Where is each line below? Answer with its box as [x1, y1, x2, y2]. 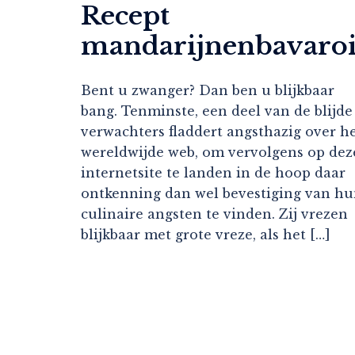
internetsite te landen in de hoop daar [81, 165, 345, 181]
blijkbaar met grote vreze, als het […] [81, 227, 330, 243]
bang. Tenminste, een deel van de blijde [81, 103, 353, 120]
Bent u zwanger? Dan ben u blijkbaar [81, 82, 334, 99]
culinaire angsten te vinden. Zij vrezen [81, 206, 348, 223]
